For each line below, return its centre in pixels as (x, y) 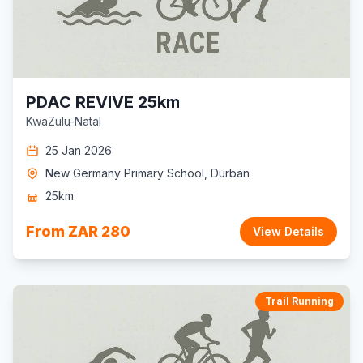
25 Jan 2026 (79, 150)
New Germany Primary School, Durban (147, 173)
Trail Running (299, 301)
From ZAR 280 (78, 231)
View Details (288, 231)
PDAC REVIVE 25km (103, 102)
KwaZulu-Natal (64, 121)
